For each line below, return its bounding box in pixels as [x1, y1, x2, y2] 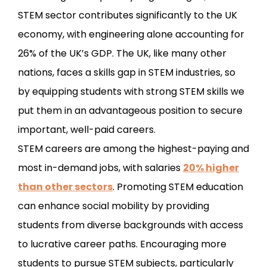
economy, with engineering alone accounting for [18, 27, 244, 41]
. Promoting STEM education [113, 179, 243, 194]
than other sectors [18, 179, 113, 194]
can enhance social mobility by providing [18, 198, 209, 213]
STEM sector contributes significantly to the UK [18, 8, 237, 22]
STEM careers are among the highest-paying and [18, 141, 249, 156]
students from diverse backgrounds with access [18, 218, 243, 232]
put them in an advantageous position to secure [18, 103, 243, 117]
